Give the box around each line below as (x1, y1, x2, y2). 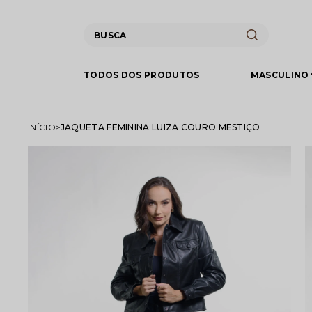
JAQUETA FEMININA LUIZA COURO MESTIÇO (60, 122, 260, 132)
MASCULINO (250, 70, 309, 80)
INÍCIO (28, 122, 56, 132)
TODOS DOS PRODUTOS (84, 70, 200, 80)
